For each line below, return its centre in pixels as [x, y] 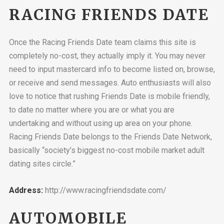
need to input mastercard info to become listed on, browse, [112, 69]
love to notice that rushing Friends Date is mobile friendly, [109, 96]
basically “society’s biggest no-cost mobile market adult [106, 150]
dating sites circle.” [42, 164]
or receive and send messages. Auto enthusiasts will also [110, 83]
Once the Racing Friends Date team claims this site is [102, 42]
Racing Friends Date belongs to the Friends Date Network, [110, 137]
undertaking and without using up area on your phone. [100, 123]
